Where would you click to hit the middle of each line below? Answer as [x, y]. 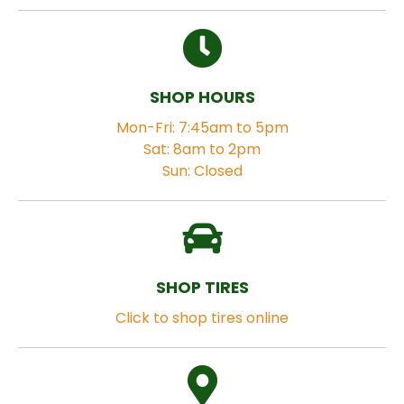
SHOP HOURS [202, 96]
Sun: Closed [202, 170]
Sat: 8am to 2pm [202, 149]
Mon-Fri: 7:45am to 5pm [202, 127]
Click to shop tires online [202, 317]
